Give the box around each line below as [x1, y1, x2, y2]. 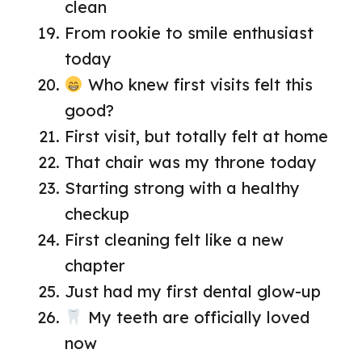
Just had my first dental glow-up [65, 281, 321, 302]
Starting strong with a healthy [65, 178, 300, 199]
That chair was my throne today [65, 152, 317, 173]
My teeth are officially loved [82, 307, 309, 328]
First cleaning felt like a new [65, 229, 284, 250]
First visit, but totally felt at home [65, 126, 328, 147]
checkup [65, 204, 129, 225]
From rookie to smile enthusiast [65, 23, 314, 44]
